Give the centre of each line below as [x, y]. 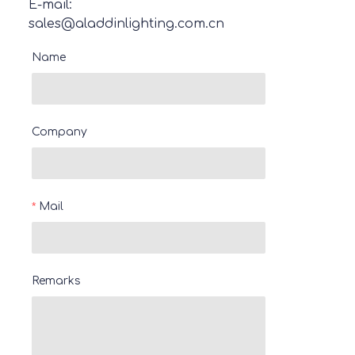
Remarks [56, 281]
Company [59, 132]
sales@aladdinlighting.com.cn [126, 24]
